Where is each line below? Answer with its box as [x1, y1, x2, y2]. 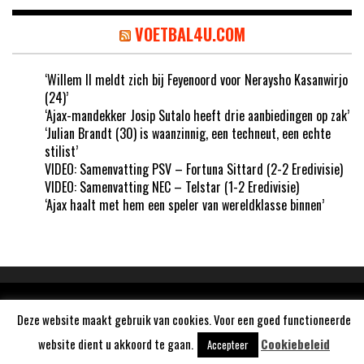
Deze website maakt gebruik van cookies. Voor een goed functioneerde [17, 310, 351, 328]
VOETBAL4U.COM [134, 22, 245, 47]
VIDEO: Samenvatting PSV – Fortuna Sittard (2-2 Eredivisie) [45, 159, 343, 180]
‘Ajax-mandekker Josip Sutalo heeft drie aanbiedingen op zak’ [45, 106, 349, 126]
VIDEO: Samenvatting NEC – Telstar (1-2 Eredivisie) [45, 177, 299, 197]
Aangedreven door [119, 301, 198, 319]
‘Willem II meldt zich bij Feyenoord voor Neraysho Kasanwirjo [45, 70, 348, 90]
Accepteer [207, 336, 249, 353]
